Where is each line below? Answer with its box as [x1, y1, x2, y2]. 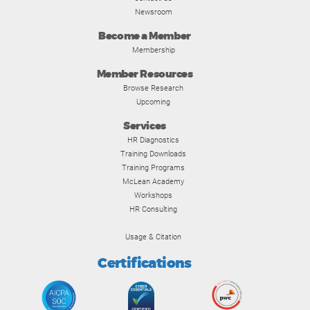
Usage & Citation [125, 232, 181, 241]
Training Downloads [120, 149, 186, 158]
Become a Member [98, 30, 191, 43]
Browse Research [123, 83, 183, 93]
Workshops [134, 190, 172, 200]
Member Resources [96, 68, 193, 81]
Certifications [98, 254, 192, 273]
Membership [131, 45, 175, 55]
